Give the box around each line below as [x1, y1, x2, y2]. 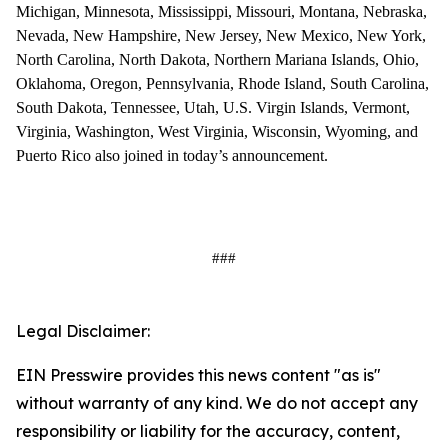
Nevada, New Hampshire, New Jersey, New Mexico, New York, [16, 26, 426, 44]
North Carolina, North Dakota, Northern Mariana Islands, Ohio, [16, 50, 419, 68]
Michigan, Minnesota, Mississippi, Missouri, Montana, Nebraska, [16, 2, 427, 20]
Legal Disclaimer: [16, 320, 150, 341]
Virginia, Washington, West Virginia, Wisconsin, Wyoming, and [16, 122, 418, 140]
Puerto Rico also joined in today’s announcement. [16, 146, 332, 164]
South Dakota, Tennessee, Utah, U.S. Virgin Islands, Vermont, [16, 98, 410, 116]
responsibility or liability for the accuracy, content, [16, 420, 400, 441]
